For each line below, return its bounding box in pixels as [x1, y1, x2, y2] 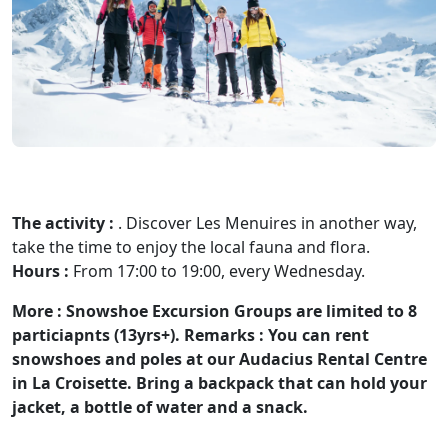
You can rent [264, 323, 369, 346]
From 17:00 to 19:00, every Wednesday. [69, 259, 365, 282]
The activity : [12, 211, 114, 234]
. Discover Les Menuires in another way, [114, 211, 417, 234]
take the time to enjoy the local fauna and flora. [12, 235, 370, 258]
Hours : [12, 259, 69, 282]
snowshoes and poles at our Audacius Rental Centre [12, 347, 427, 370]
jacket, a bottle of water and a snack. [12, 395, 308, 418]
